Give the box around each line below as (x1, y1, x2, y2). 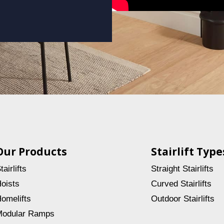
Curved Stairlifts (151, 178, 212, 188)
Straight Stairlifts (151, 163, 214, 173)
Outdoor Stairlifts (151, 193, 215, 203)
